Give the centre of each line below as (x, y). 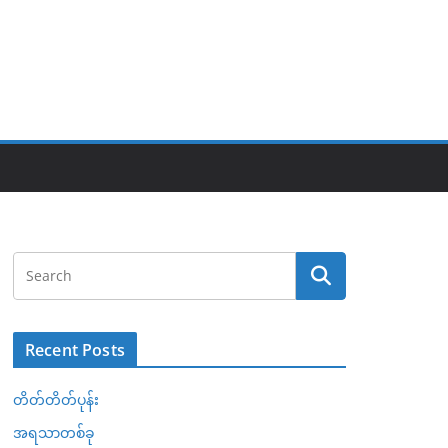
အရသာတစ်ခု (53, 432)
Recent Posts (75, 350)
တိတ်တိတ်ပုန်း (56, 399)
